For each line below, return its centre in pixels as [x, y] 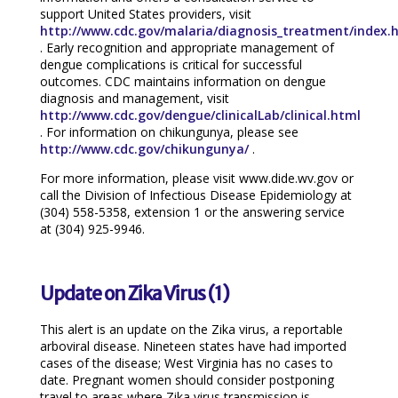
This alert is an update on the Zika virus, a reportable [191, 330]
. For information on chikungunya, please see [169, 131]
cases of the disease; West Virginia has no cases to [186, 363]
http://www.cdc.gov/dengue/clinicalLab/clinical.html [200, 115]
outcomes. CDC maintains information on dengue [183, 81]
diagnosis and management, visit [134, 98]
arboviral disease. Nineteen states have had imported [193, 346]
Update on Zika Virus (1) [134, 293]
